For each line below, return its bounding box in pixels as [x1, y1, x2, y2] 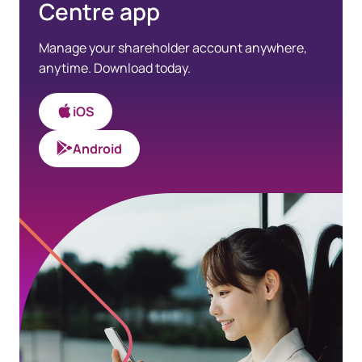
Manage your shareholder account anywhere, [39, 38, 307, 57]
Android [73, 139, 122, 158]
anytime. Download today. [39, 58, 191, 77]
